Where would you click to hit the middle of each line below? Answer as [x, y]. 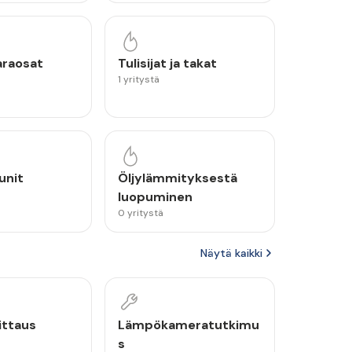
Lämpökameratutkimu [189, 325]
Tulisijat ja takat [168, 63]
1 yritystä [139, 79]
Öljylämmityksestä [178, 178]
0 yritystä [141, 213]
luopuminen [156, 197]
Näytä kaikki [231, 253]
